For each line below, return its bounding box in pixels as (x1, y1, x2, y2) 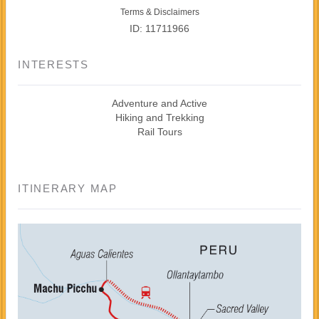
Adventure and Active (112, 97, 207, 109)
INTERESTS (18, 58, 89, 70)
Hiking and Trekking (115, 111, 204, 123)
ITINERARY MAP (18, 182, 117, 194)
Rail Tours (137, 125, 182, 137)
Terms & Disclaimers (120, 6, 199, 17)
